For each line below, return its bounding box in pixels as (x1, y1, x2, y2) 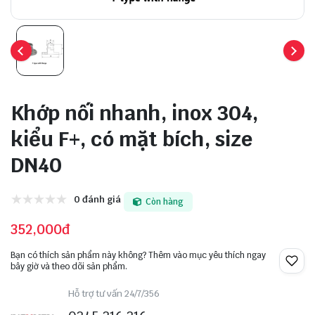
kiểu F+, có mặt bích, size (11, 126, 252, 153)
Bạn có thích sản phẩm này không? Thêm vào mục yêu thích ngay (11, 250, 266, 262)
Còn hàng (145, 196, 184, 208)
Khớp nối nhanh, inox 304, (11, 100, 258, 127)
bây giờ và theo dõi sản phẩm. (11, 261, 127, 273)
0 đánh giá (74, 193, 121, 205)
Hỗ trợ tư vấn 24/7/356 (68, 288, 160, 300)
